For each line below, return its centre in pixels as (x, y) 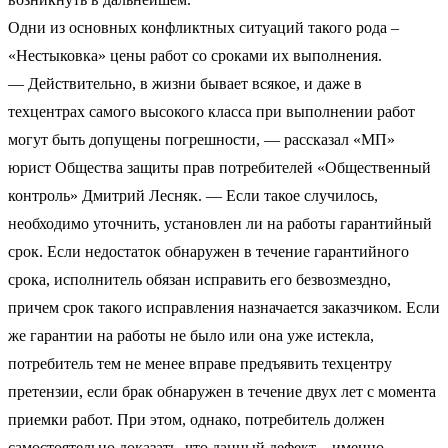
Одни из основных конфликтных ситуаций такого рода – (203, 27)
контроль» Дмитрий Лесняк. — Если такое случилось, (193, 195)
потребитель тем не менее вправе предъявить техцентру (200, 363)
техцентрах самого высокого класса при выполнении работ (211, 111)
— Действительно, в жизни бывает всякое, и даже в (185, 83)
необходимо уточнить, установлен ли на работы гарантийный (220, 223)
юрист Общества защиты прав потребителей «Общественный (219, 167)
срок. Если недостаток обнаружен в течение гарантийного (208, 251)
